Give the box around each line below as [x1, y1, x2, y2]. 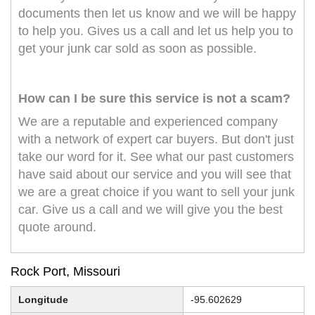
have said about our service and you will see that [18, 167, 291, 182]
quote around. [18, 220, 96, 235]
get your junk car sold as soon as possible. [18, 41, 257, 56]
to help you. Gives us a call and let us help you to [18, 24, 293, 39]
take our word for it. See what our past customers [18, 150, 294, 165]
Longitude [18, 294, 68, 306]
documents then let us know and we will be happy [18, 6, 296, 21]
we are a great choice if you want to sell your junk [18, 185, 295, 200]
